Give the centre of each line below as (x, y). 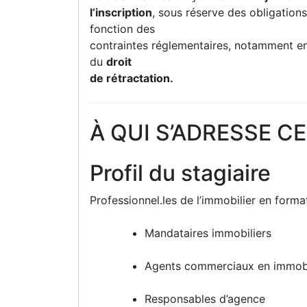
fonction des (122, 28)
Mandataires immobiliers (208, 233)
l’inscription (121, 12)
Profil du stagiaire (180, 173)
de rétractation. (132, 78)
